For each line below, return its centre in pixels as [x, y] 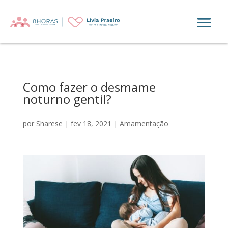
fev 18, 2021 [91, 124]
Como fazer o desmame [89, 87]
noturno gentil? [67, 99]
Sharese [49, 124]
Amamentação [144, 124]
